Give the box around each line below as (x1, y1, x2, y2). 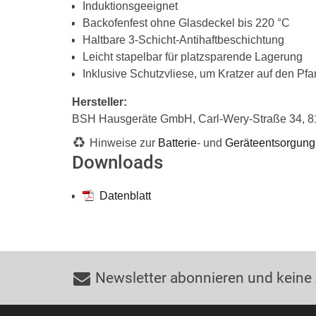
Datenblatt (97, 190, 151, 202)
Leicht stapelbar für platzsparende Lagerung (83, 51, 303, 63)
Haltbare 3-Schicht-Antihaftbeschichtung (83, 34, 284, 46)
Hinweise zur (90, 137, 158, 149)
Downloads (72, 152, 163, 173)
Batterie (158, 137, 197, 149)
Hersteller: (72, 96, 127, 108)
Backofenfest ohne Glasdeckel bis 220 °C (83, 17, 290, 29)
